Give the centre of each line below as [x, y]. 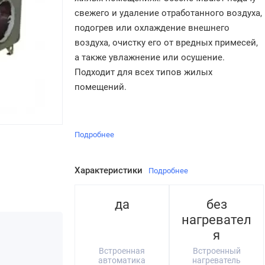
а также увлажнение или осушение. [150, 57]
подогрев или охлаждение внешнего [152, 28]
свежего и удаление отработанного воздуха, [168, 13]
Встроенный [216, 251]
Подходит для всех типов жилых [143, 72]
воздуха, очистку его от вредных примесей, [166, 43]
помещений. [101, 87]
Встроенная [122, 251]
